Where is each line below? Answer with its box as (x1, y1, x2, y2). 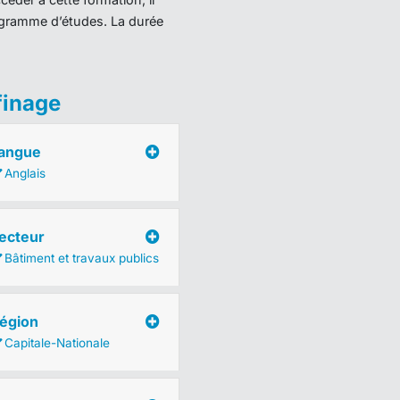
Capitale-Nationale (4, 336, 110, 350)
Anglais (4, 166, 46, 180)
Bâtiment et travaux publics (4, 251, 159, 265)
